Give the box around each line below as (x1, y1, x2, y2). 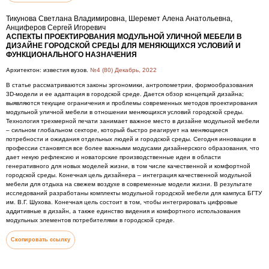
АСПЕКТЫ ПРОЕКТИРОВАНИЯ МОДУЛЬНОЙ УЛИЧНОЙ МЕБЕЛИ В (6, 32, 242, 41)
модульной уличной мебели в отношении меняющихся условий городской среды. (6, 109, 244, 115)
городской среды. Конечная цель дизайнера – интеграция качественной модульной (6, 172, 252, 178)
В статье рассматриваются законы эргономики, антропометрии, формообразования (6, 82, 253, 88)
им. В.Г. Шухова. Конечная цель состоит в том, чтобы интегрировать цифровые (6, 199, 238, 205)
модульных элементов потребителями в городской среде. (6, 217, 175, 223)
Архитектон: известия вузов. (6, 67, 90, 73)
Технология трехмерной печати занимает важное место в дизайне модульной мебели (6, 118, 259, 124)
